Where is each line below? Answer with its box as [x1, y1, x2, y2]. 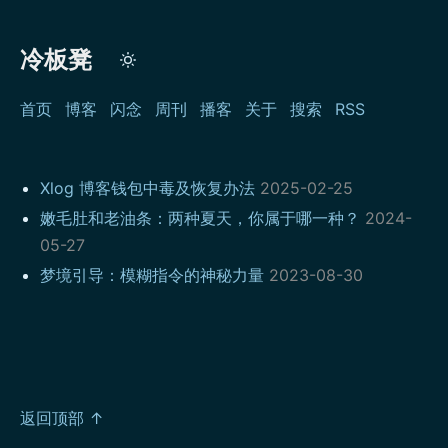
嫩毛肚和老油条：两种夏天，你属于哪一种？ [40, 208, 360, 228]
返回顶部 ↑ [20, 408, 104, 428]
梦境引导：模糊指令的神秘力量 [40, 265, 264, 285]
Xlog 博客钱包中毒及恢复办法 [40, 178, 255, 198]
